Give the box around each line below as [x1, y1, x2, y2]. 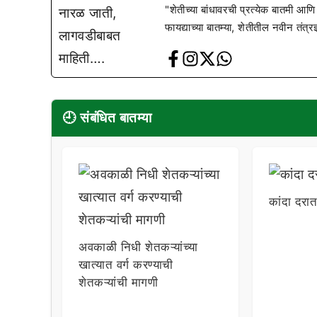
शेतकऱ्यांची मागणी [79, 275, 158, 289]
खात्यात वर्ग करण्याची [79, 257, 173, 272]
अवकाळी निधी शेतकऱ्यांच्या [79, 239, 198, 254]
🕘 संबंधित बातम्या [62, 109, 152, 126]
